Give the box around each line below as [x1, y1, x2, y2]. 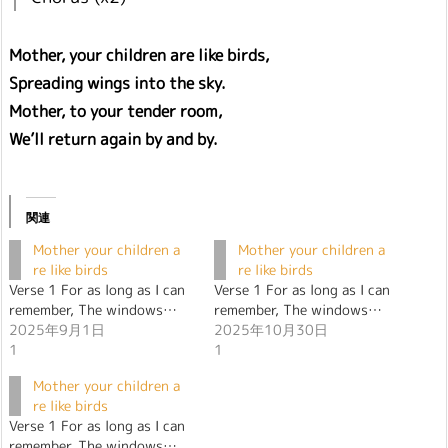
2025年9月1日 [9, 319, 105, 339]
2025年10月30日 [214, 319, 328, 339]
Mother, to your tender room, [9, 100, 222, 123]
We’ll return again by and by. [9, 128, 218, 151]
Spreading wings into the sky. [9, 72, 226, 95]
